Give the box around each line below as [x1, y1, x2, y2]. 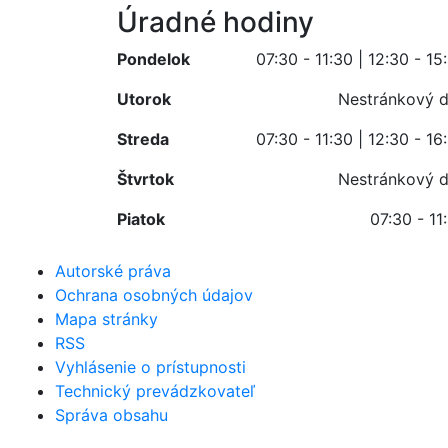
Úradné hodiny [117, 4, 314, 39]
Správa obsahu [55, 404, 168, 425]
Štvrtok [117, 168, 174, 189]
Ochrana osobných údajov [55, 284, 253, 305]
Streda [117, 128, 169, 149]
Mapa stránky [55, 308, 158, 329]
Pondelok [117, 48, 190, 69]
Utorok [117, 88, 171, 109]
